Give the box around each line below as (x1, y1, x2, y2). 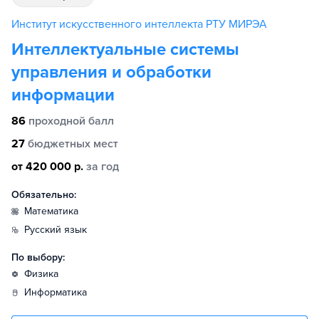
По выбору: (11, 251, 65, 263)
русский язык (30, 224, 87, 236)
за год (86, 159, 119, 174)
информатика (31, 286, 87, 298)
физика (32, 268, 58, 280)
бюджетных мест (28, 137, 118, 151)
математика (32, 205, 78, 217)
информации (11, 85, 115, 105)
